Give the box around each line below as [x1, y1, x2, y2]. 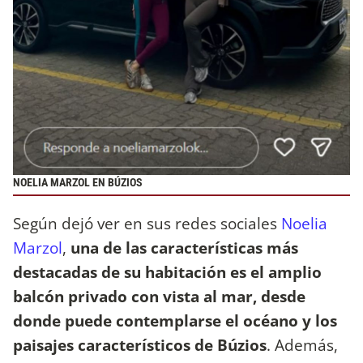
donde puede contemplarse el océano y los [13, 310, 337, 332]
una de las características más [70, 237, 298, 259]
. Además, [267, 334, 338, 357]
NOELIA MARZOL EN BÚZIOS [13, 175, 143, 190]
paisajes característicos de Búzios [13, 334, 267, 357]
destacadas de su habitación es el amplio [13, 261, 322, 284]
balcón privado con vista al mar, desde [13, 285, 305, 308]
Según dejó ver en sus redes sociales [13, 212, 281, 235]
